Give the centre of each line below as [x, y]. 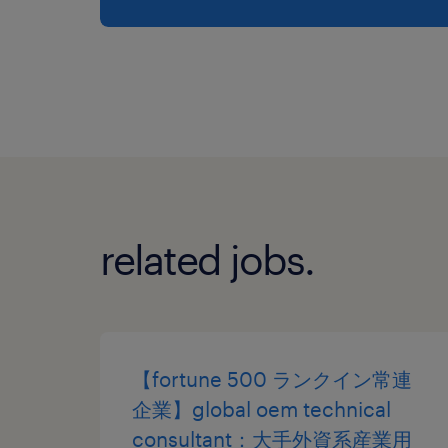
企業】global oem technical [261, 408]
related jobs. [207, 259]
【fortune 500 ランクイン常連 [272, 378]
